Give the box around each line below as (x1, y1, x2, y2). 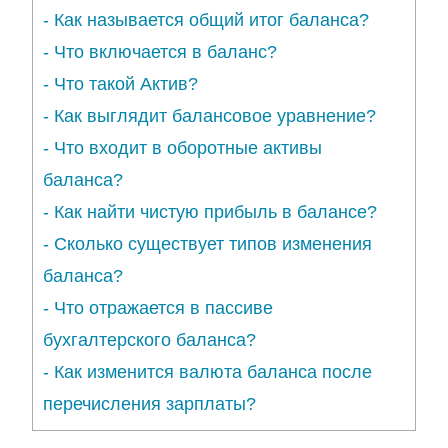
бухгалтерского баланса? (43, 330, 256, 351)
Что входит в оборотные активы (54, 138, 322, 159)
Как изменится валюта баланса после (54, 362, 372, 383)
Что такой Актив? (54, 74, 198, 95)
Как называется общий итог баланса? (54, 10, 369, 31)
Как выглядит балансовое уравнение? (54, 106, 376, 127)
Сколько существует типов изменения (54, 234, 372, 255)
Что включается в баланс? (54, 42, 277, 63)
